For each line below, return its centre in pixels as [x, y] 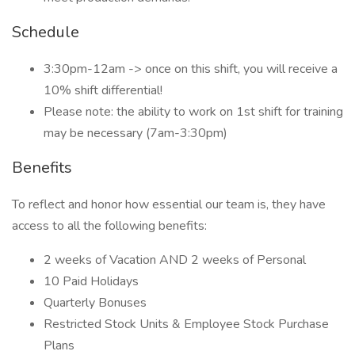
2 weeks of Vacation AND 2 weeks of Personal [175, 260]
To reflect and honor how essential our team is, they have [169, 204]
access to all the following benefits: [109, 226]
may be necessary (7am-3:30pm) [136, 133]
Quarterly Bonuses [95, 303]
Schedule [46, 32]
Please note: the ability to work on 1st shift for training [193, 112]
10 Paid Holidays [91, 281]
